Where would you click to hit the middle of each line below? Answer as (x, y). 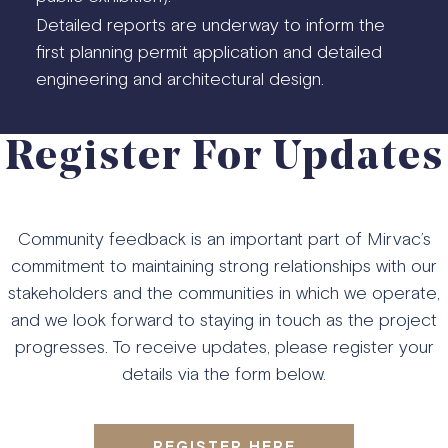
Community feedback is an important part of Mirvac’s (224, 238)
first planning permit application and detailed (208, 51)
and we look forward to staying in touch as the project (224, 319)
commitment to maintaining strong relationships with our (224, 265)
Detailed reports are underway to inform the (210, 24)
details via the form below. (224, 373)
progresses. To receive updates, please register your (224, 346)
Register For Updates (224, 158)
